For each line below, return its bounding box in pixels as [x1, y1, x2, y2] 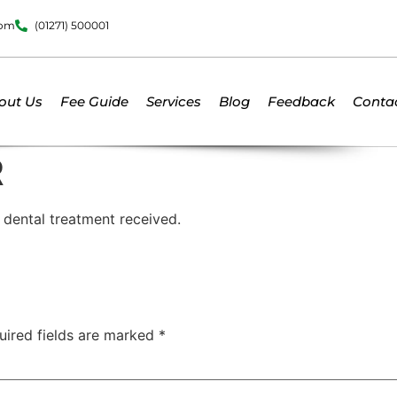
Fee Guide [60, 93, 128, 110]
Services [146, 93, 201, 110]
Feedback [268, 93, 335, 110]
